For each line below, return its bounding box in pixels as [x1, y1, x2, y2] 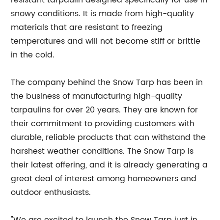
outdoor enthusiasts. [11, 186, 91, 199]
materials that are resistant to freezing [11, 21, 163, 34]
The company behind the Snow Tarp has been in [11, 76, 203, 89]
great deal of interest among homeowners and [11, 172, 197, 185]
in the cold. [11, 49, 55, 61]
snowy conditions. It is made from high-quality [11, 7, 194, 20]
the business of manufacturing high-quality [11, 90, 183, 103]
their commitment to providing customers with [11, 117, 195, 130]
